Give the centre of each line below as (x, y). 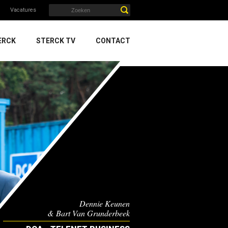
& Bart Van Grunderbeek (89, 213)
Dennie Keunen (105, 203)
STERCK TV (56, 41)
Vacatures (23, 10)
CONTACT (113, 41)
